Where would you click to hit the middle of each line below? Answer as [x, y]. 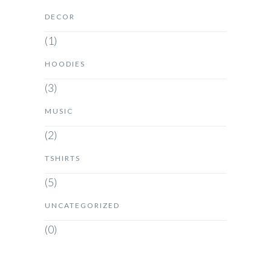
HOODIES [65, 64]
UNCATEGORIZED [82, 205]
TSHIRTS [63, 158]
